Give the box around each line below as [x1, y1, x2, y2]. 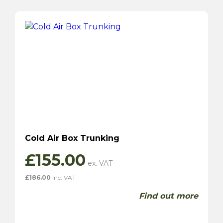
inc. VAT [51, 174, 76, 182]
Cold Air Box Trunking [25, 133, 119, 143]
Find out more [139, 191, 198, 201]
